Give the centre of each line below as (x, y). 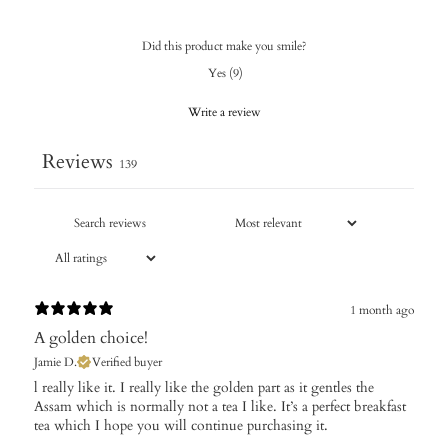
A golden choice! (91, 337)
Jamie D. (55, 361)
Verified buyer (127, 361)
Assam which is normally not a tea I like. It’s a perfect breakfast (220, 406)
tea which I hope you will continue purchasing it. (181, 425)
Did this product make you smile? (224, 45)
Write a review (224, 111)
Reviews (77, 161)
